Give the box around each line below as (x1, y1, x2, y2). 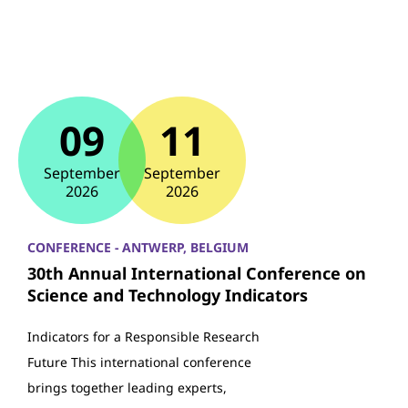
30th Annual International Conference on (27, 262, 366, 284)
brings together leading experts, (27, 379, 227, 396)
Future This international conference (27, 353, 251, 371)
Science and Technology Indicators (27, 284, 308, 306)
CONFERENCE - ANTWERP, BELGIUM (27, 239, 249, 256)
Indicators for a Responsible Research (27, 328, 260, 345)
